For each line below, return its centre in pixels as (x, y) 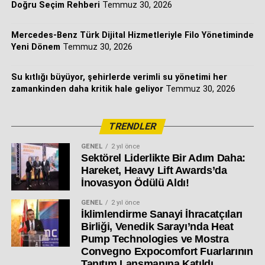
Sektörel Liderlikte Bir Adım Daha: (163, 158)
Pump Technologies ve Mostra (155, 239)
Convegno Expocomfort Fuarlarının (167, 251)
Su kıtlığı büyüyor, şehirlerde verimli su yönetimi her (119, 77)
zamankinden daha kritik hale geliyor (87, 89)
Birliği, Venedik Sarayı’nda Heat (157, 226)
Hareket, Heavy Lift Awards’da (154, 170)
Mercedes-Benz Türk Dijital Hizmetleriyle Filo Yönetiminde (132, 35)
